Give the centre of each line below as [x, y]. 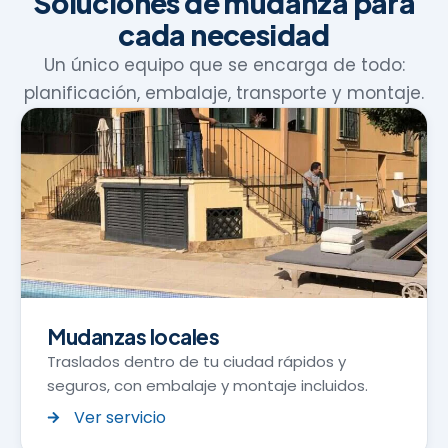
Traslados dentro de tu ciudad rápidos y [196, 361]
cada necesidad [224, 34]
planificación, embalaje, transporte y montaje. [224, 92]
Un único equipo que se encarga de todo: [224, 64]
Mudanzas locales [133, 336]
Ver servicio [120, 417]
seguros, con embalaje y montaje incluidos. [207, 385]
